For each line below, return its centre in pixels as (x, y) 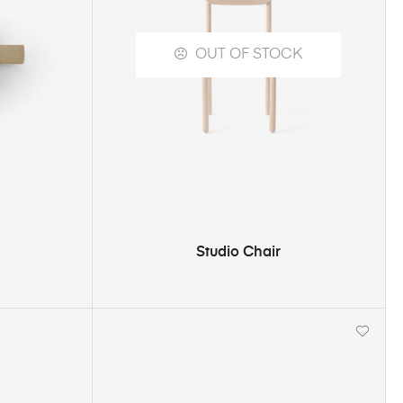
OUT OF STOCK (249, 54)
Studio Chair (239, 252)
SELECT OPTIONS (244, 246)
